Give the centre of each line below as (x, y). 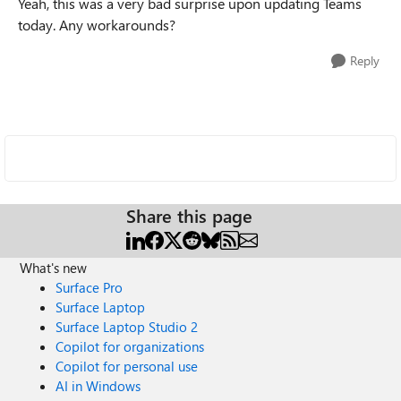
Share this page (189, 215)
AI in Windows (98, 386)
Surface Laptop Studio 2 (127, 327)
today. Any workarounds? (97, 25)
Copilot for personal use (127, 366)
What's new (54, 268)
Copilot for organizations (130, 346)
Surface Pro (90, 287)
